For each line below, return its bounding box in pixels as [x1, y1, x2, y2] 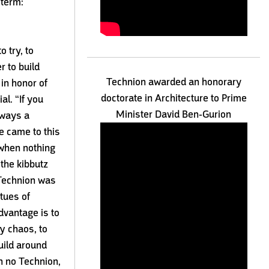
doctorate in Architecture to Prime [100, 91, 247, 104]
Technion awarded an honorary [106, 75, 241, 88]
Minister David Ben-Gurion [116, 107, 232, 121]
